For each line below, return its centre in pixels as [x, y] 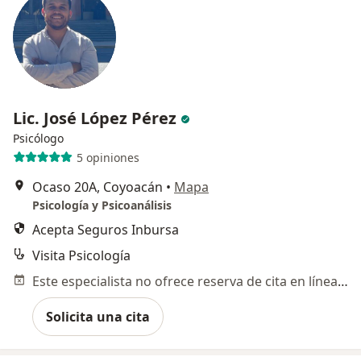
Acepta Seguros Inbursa [106, 230]
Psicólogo [38, 139]
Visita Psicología [81, 256]
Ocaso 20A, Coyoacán [98, 187]
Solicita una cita [98, 317]
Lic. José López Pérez [97, 118]
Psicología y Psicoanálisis [102, 205]
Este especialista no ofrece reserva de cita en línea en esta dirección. [343, 282]
